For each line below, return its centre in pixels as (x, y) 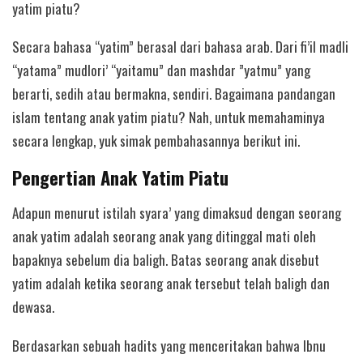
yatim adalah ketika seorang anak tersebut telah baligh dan (171, 284)
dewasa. (33, 307)
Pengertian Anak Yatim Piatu (120, 177)
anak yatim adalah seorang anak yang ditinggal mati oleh (164, 237)
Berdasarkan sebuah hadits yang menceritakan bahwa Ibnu (169, 345)
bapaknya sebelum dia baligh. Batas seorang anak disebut (166, 260)
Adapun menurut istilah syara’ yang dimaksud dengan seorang (177, 213)
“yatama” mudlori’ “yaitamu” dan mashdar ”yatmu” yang (161, 70)
